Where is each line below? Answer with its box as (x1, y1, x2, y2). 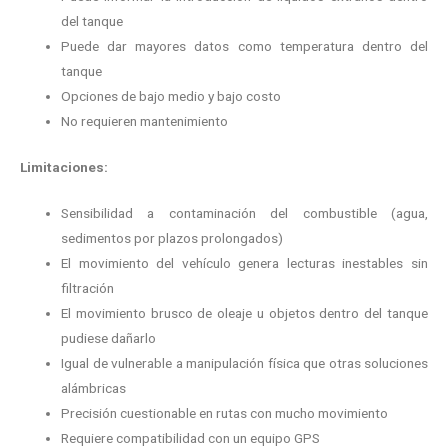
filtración (61, 280, 115, 297)
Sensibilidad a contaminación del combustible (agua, (61, 205, 428, 222)
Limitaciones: (20, 158, 108, 175)
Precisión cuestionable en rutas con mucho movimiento (61, 405, 389, 422)
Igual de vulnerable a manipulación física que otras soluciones (61, 355, 428, 372)
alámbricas (61, 380, 127, 397)
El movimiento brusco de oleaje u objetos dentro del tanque (61, 305, 428, 322)
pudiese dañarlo (61, 330, 157, 347)
